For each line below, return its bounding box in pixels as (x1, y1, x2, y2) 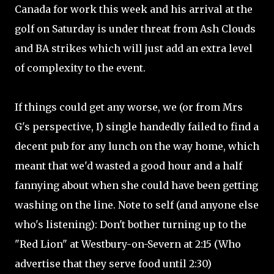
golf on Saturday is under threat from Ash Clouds (15, 23, 256, 35)
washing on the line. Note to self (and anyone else (15, 199, 259, 211)
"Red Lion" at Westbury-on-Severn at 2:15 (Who (15, 238, 241, 250)
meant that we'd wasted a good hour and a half (15, 160, 242, 172)
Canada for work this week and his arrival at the (15, 3, 253, 15)
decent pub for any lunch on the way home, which (15, 140, 259, 152)
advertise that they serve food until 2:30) (15, 257, 212, 270)
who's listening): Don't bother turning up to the (15, 218, 246, 231)
